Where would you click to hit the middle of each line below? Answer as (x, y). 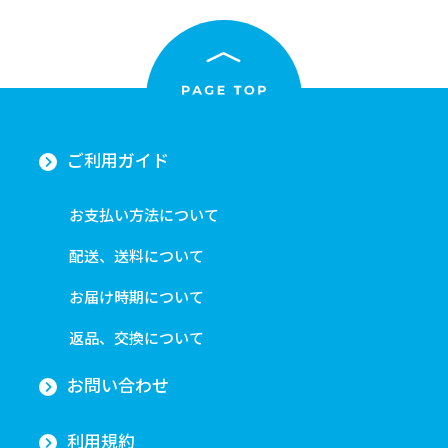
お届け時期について (136, 297)
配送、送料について (136, 256)
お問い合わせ (117, 385)
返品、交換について (136, 338)
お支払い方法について (143, 215)
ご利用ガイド (117, 160)
